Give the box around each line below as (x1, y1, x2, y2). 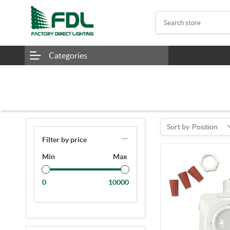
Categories (48, 50, 87, 60)
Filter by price (42, 135, 87, 144)
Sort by (166, 122, 189, 131)
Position (191, 122, 218, 131)
